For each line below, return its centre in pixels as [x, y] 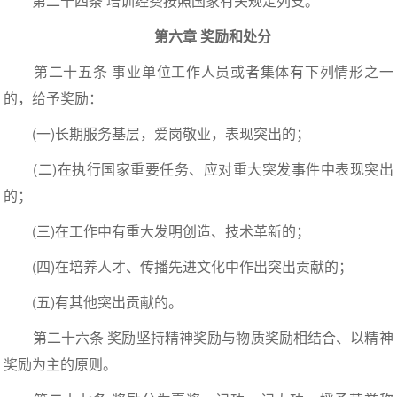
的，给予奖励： [54, 98]
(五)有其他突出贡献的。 [93, 302]
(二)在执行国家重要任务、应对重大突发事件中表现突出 [198, 169]
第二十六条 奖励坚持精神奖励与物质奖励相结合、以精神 [198, 338]
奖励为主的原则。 [61, 364]
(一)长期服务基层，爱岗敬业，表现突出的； [157, 134]
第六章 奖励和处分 [213, 36]
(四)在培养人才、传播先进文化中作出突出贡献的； [179, 267]
